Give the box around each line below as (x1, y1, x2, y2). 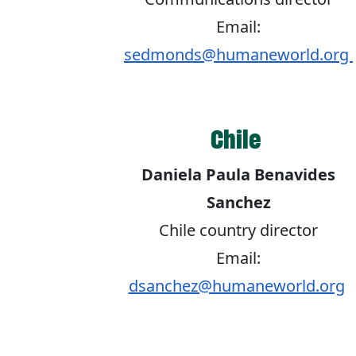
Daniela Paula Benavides (141, 164, 335, 186)
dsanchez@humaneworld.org (128, 275, 345, 297)
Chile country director (159, 219, 318, 242)
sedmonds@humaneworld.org (124, 44, 353, 66)
